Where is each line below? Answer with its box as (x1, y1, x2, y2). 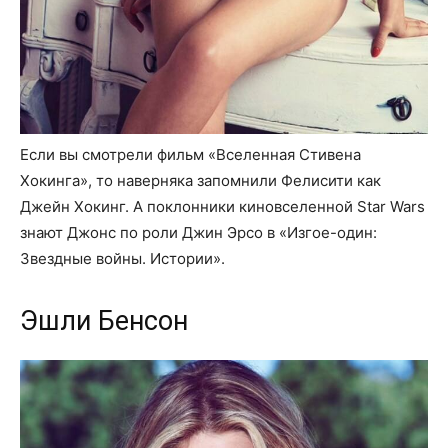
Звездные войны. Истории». (20, 249, 225, 269)
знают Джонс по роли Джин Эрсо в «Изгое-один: (20, 223, 377, 243)
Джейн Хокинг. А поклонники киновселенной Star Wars (20, 197, 425, 217)
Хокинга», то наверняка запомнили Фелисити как (20, 171, 381, 191)
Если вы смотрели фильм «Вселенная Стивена (20, 145, 361, 165)
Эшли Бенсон (20, 305, 188, 338)
